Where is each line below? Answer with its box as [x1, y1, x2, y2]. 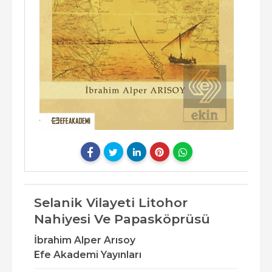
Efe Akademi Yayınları [34, 249, 141, 261]
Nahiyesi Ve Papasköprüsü [34, 211, 210, 227]
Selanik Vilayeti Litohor [34, 195, 188, 211]
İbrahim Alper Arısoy [34, 234, 135, 246]
